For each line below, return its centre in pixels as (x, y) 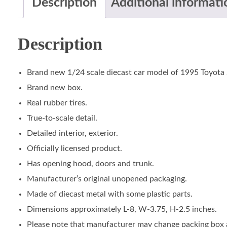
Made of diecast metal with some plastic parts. (109, 194)
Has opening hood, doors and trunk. (90, 164)
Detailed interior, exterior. (72, 134)
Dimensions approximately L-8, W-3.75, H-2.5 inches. (122, 210)
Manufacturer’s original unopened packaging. (107, 179)
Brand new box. (54, 88)
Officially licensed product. (74, 149)
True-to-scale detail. (62, 118)
